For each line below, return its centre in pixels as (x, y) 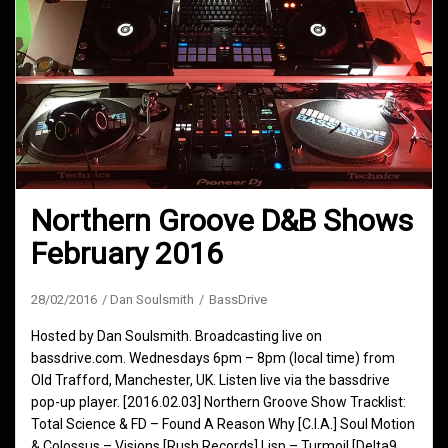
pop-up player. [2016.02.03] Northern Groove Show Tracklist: (218, 402)
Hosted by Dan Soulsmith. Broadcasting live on (176, 336)
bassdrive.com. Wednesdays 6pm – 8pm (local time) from (213, 358)
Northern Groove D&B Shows (222, 221)
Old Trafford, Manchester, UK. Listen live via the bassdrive (210, 380)
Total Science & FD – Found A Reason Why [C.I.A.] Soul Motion (223, 424)
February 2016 (127, 254)
